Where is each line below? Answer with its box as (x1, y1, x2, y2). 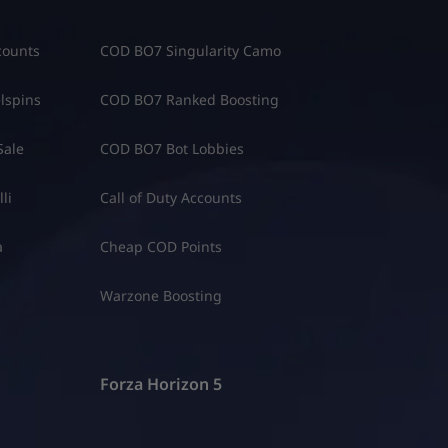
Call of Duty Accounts (99, 187, 242, 207)
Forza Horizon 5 (99, 373, 222, 396)
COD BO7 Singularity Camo (99, 40, 281, 60)
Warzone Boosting (99, 285, 222, 305)
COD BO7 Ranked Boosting (99, 89, 279, 109)
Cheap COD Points (99, 236, 222, 256)
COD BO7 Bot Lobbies (99, 138, 244, 158)
